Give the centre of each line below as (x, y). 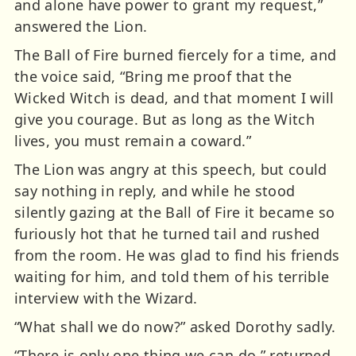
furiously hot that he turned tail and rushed (167, 233)
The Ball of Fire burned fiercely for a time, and (176, 54)
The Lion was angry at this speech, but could (171, 169)
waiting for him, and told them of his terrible (172, 276)
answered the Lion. (81, 26)
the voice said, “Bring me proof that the (153, 76)
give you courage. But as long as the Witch (165, 119)
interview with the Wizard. (106, 298)
